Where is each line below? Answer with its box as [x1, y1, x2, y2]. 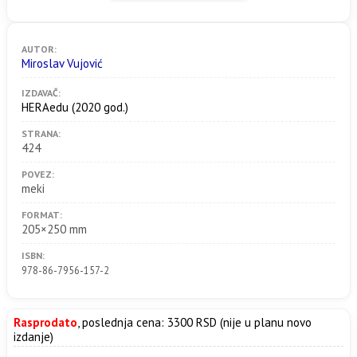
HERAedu [22, 99, 69, 115]
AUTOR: [22, 42, 57, 55]
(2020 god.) [69, 99, 128, 115]
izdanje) [14, 328, 53, 344]
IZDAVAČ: [22, 86, 61, 99]
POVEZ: [22, 167, 54, 180]
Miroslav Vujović [22, 55, 103, 71]
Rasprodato [14, 314, 77, 330]
